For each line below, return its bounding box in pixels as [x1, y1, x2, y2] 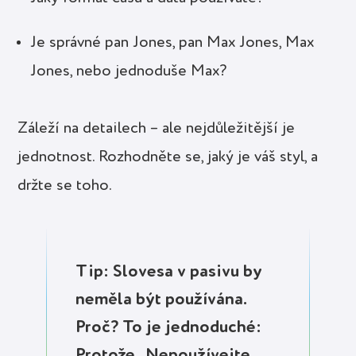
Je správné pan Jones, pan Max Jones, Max [30, 34, 315, 51]
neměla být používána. [75, 290, 247, 308]
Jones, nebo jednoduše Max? [30, 63, 227, 79]
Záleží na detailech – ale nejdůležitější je [17, 120, 296, 137]
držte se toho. [17, 177, 113, 194]
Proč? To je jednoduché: [75, 318, 262, 336]
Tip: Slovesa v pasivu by [75, 262, 263, 281]
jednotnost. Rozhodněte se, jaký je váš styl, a [17, 149, 319, 165]
